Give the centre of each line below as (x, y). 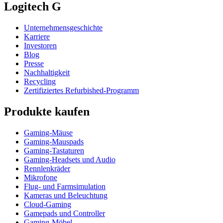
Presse (34, 63)
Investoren (40, 45)
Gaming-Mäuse (48, 132)
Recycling (40, 81)
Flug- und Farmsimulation (65, 186)
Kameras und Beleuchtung (66, 195)
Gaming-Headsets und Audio (70, 159)
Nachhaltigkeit (47, 72)
